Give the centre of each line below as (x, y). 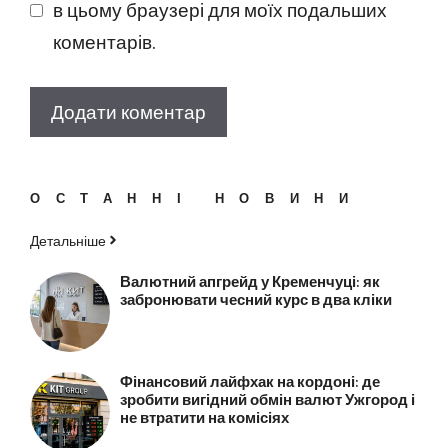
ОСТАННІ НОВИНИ (197, 197)
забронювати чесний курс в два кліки (255, 298)
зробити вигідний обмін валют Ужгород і (267, 398)
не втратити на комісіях (204, 416)
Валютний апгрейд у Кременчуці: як (249, 280)
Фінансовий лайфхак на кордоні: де (249, 380)
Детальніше (68, 240)
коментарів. (104, 41)
